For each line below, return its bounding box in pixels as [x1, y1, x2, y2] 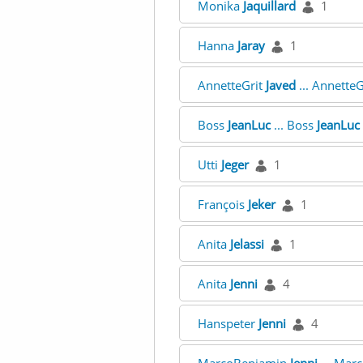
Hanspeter [197, 315, 258, 331]
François [197, 196, 248, 212]
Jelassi [229, 236, 264, 252]
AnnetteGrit [197, 77, 266, 93]
